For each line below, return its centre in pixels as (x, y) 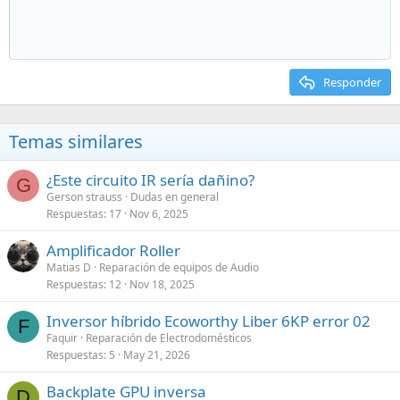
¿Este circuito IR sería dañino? (150, 179)
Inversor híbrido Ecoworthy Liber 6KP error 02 (208, 321)
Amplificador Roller (113, 250)
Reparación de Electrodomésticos (169, 337)
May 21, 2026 (157, 354)
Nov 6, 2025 (159, 213)
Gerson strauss (84, 196)
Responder (352, 82)
